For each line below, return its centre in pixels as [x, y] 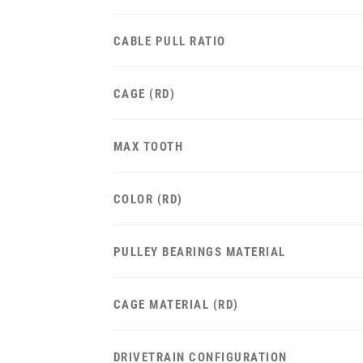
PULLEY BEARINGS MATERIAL [199, 252]
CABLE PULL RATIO [169, 41]
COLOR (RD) [148, 199]
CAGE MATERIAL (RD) [176, 305]
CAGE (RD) [144, 94]
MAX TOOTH [148, 147]
